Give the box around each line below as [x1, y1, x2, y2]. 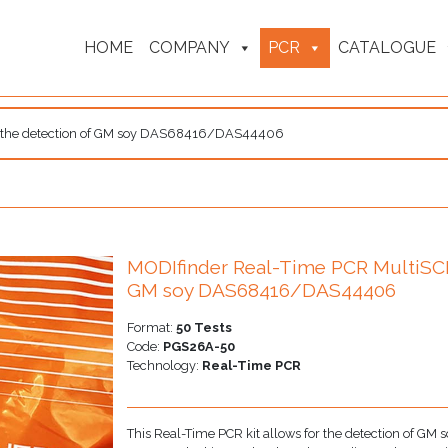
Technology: [127, 358, 203, 373]
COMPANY [149, 38, 230, 57]
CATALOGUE [338, 38, 436, 57]
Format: [127, 320, 177, 335]
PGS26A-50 [163, 339, 236, 354]
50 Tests [176, 320, 233, 335]
